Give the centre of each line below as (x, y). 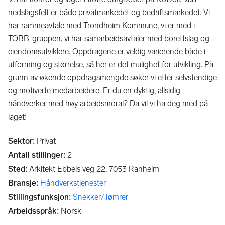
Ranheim (144, 169)
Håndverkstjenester (73, 183)
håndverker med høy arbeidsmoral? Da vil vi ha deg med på (108, 104)
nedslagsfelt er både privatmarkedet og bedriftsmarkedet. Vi (109, 12)
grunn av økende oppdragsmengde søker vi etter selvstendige (113, 78)
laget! (17, 117)
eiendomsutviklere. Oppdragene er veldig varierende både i (107, 51)
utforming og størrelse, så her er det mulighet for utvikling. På (111, 65)
